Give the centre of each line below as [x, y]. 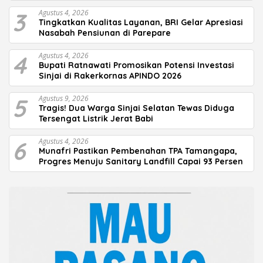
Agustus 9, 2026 [64, 99]
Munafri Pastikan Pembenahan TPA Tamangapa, [138, 151]
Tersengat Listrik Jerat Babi [97, 119]
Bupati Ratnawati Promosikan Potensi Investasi [136, 65]
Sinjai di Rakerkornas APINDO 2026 [110, 76]
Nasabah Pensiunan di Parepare [105, 33]
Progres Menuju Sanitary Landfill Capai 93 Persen [141, 162]
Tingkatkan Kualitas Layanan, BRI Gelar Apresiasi [141, 23]
